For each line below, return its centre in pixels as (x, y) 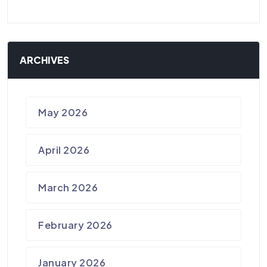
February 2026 (75, 225)
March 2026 (68, 188)
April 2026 (64, 150)
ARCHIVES (44, 60)
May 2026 (63, 113)
